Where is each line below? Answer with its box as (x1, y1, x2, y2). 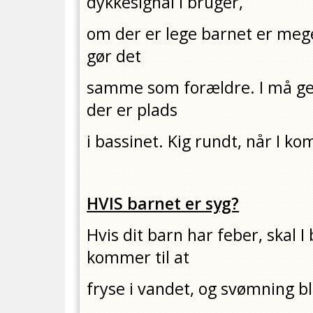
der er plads (87, 98, 178, 121)
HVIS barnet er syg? (87, 192, 240, 215)
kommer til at (87, 246, 190, 269)
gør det (87, 45, 142, 68)
